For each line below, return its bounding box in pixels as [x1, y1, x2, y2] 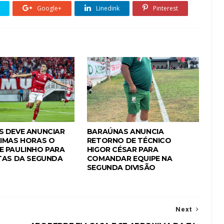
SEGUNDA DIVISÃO [86, 163, 155, 172]
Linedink [94, 4, 119, 12]
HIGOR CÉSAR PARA [86, 145, 158, 154]
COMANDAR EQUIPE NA [86, 154, 172, 163]
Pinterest [151, 4, 178, 12]
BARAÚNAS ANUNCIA [86, 127, 164, 136]
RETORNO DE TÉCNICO [86, 136, 171, 145]
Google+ [35, 4, 61, 12]
